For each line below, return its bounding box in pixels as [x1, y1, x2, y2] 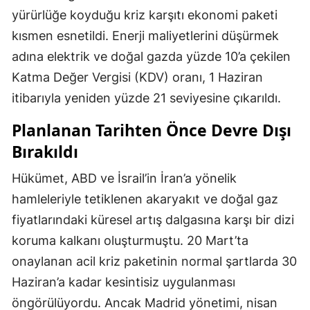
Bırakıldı [12, 140, 78, 163]
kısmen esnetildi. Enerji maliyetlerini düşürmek [12, 28, 279, 44]
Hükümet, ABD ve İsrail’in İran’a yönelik [12, 171, 237, 186]
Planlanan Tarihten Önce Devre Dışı [12, 119, 291, 142]
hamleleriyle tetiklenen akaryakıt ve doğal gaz [12, 192, 278, 207]
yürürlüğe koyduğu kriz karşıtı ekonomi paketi [12, 8, 277, 23]
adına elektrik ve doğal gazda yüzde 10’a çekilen [12, 49, 291, 64]
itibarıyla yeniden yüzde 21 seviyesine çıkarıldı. [12, 91, 281, 106]
